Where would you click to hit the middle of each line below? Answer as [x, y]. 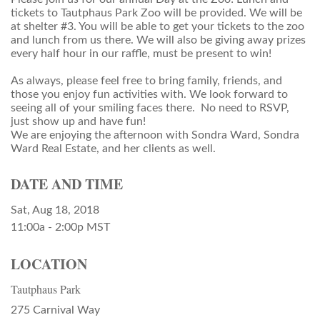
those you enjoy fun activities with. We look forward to [149, 95]
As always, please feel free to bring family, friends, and [146, 81]
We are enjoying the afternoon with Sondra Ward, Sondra [155, 135]
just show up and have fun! [78, 122]
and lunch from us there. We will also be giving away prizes [158, 40]
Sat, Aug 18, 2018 [55, 210]
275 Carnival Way [55, 310]
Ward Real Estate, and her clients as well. [113, 149]
